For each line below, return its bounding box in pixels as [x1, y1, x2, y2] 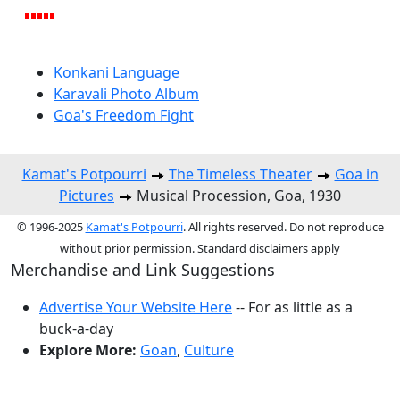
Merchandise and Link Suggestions [11, 258, 275, 280]
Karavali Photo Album [54, 83, 199, 104]
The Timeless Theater [168, 163, 312, 184]
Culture [184, 339, 234, 360]
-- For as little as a [232, 296, 353, 317]
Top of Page [309, 375, 389, 396]
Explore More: [39, 339, 137, 360]
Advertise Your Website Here [39, 296, 232, 317]
